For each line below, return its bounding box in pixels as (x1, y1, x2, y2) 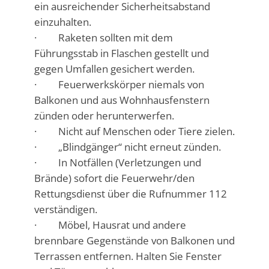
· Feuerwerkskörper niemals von (34, 77, 204, 92)
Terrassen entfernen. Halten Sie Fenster (34, 249, 222, 264)
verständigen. (34, 202, 97, 217)
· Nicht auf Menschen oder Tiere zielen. (34, 124, 235, 139)
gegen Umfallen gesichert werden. (34, 62, 195, 76)
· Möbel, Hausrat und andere (34, 218, 186, 232)
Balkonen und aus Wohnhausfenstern (34, 93, 210, 107)
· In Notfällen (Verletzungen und (34, 156, 201, 170)
